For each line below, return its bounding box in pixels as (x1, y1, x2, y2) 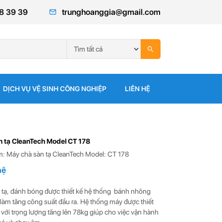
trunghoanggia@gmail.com (61, 7, 161, 17)
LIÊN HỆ (125, 85, 150, 93)
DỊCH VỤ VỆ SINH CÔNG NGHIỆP (3, 85, 107, 93)
